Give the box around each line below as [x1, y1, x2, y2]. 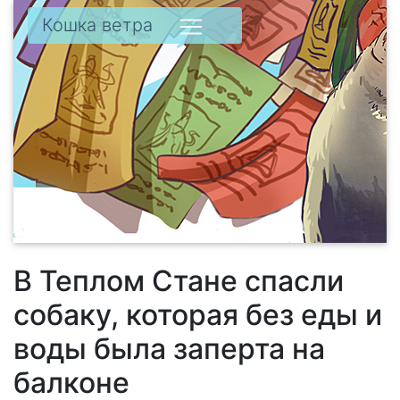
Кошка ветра [42, 14, 153, 36]
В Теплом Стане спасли [13, 263, 344, 298]
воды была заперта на [13, 331, 325, 366]
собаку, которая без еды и [13, 297, 382, 332]
